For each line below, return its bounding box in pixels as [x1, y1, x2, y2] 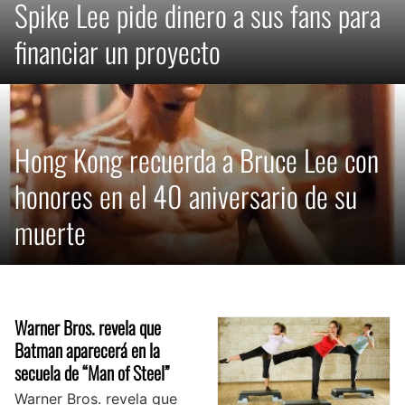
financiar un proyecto [14, 29, 221, 72]
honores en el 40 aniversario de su [14, 174, 357, 217]
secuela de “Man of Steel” [14, 358, 169, 386]
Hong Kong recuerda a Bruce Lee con [14, 137, 379, 181]
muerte [14, 210, 86, 253]
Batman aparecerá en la [14, 335, 160, 363]
